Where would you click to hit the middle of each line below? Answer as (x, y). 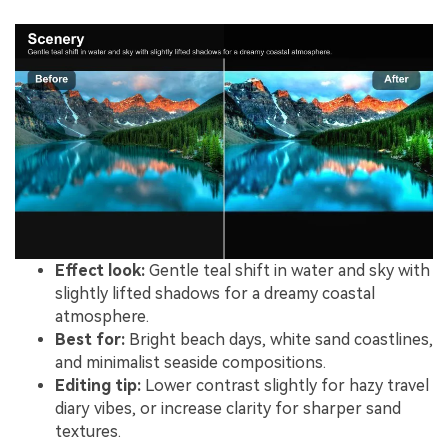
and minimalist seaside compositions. (190, 363)
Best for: (90, 340)
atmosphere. (102, 317)
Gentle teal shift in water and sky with (287, 271)
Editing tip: (98, 386)
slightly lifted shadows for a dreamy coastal (215, 294)
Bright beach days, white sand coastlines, (279, 340)
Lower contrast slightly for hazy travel (285, 386)
